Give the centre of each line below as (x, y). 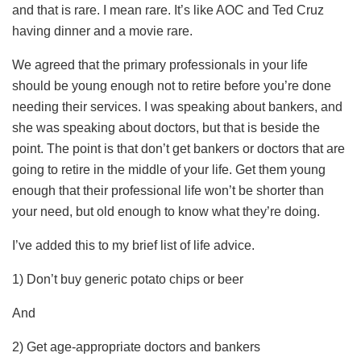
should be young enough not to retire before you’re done (172, 85)
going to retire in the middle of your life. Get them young (169, 169)
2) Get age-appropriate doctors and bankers (136, 346)
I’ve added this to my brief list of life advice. (133, 245)
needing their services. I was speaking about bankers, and (177, 106)
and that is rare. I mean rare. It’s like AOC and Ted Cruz (168, 10)
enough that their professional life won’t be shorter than (168, 190)
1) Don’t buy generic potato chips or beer (128, 279)
